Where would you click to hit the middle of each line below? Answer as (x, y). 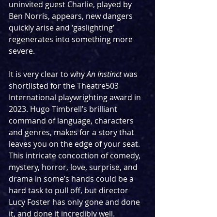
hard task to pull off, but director (70, 191)
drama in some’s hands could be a (72, 179)
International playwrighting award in (76, 98)
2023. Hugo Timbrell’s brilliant (64, 109)
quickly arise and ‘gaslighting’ (62, 28)
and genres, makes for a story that (72, 132)
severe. (22, 51)
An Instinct (105, 74)
